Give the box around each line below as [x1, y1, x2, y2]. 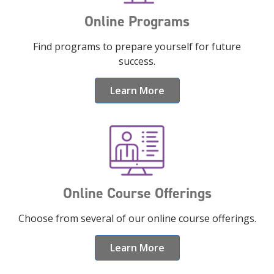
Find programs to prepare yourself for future [33, 40, 241, 54]
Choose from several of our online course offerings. [18, 211, 256, 225]
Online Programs [84, 12, 190, 32]
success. [119, 54, 155, 68]
